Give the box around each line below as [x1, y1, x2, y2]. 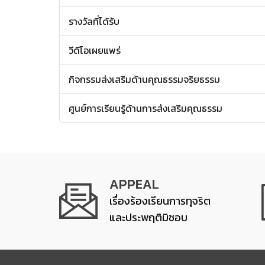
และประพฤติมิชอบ [109, 209, 188, 225]
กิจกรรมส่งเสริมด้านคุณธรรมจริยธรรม [69, 72, 220, 86]
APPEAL [109, 174, 159, 194]
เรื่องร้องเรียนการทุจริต [109, 193, 211, 209]
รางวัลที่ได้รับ [69, 14, 119, 28]
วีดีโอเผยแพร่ [69, 43, 121, 57]
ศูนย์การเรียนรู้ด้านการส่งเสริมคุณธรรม [69, 101, 222, 115]
